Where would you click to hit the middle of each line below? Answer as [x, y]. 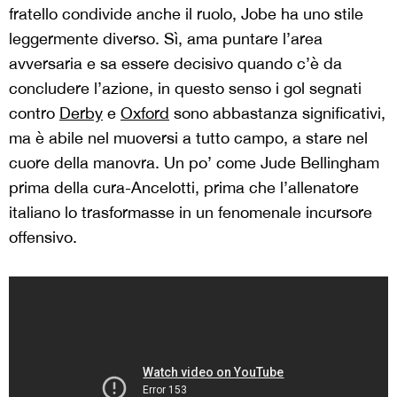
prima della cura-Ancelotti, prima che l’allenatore [184, 188]
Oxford [145, 113]
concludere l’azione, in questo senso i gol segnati [185, 89]
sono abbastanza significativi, [277, 113]
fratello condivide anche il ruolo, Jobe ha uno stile [186, 14]
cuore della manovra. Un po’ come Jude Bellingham [194, 163]
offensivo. [43, 237]
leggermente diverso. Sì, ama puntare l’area [166, 39]
